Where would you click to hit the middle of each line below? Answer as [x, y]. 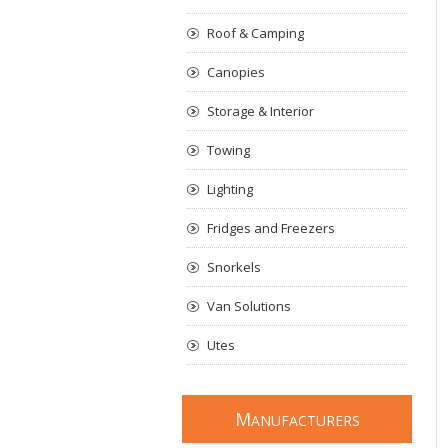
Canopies [236, 72]
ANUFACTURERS [305, 420]
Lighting [230, 189]
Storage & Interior [260, 111]
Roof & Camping [255, 33]
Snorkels [234, 267]
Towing [228, 150]
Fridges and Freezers [271, 228]
